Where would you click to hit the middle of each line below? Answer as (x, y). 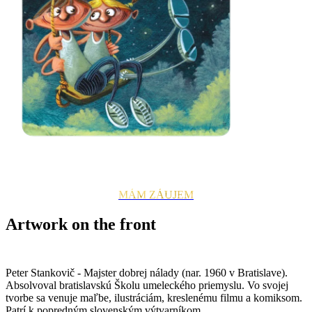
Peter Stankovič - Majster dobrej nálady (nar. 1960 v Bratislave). (147, 272)
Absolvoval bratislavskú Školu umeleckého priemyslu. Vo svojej (147, 285)
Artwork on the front (81, 224)
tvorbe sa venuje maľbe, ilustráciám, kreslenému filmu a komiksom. (154, 297)
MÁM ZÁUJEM (156, 194)
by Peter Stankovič (73, 243)
